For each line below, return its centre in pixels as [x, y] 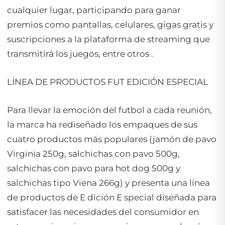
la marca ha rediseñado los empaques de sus [102, 125]
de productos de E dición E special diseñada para [112, 197]
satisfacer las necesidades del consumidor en [103, 212]
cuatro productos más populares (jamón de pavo [112, 139]
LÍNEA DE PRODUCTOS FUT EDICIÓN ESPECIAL [107, 82]
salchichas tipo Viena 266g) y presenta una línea [108, 183]
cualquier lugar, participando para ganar [94, 10]
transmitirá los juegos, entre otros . [80, 53]
